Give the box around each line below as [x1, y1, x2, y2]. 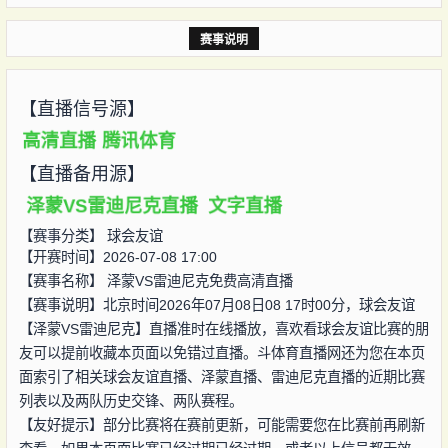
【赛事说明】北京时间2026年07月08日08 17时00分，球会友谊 [18, 296, 415, 313]
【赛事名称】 [18, 272, 107, 289]
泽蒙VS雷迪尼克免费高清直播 [106, 272, 293, 289]
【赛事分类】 [18, 227, 107, 244]
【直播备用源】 [18, 163, 145, 184]
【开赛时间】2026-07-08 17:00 [18, 248, 217, 265]
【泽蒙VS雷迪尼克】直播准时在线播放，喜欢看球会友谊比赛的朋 [18, 320, 429, 337]
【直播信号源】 [18, 98, 145, 119]
